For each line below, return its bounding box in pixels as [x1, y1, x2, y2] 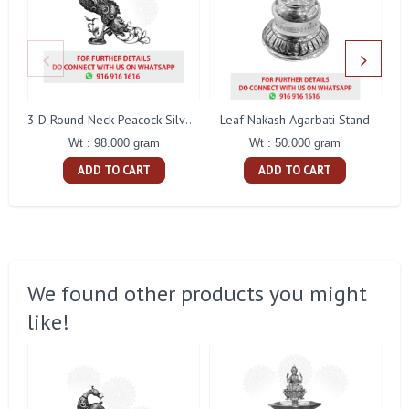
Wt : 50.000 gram [249, 135, 341, 150]
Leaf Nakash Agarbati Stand [220, 110, 371, 128]
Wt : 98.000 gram [68, 136, 160, 151]
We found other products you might [27, 279, 367, 309]
